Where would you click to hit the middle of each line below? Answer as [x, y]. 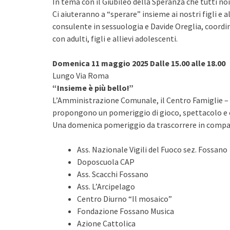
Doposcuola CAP [106, 162]
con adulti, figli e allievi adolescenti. [115, 39]
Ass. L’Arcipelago [106, 186]
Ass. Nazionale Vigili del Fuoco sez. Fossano [152, 149]
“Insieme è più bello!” [93, 88]
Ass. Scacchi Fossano [113, 174]
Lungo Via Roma [81, 75]
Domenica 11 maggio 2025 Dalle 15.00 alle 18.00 [139, 63]
